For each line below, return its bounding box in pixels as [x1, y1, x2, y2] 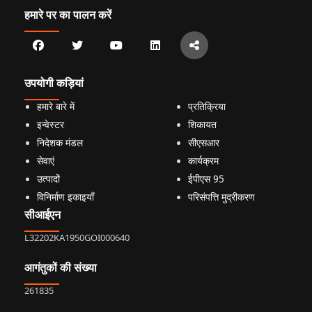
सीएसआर [187, 136, 219, 149]
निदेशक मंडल [37, 136, 83, 149]
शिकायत [187, 118, 217, 131]
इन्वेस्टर [37, 118, 64, 131]
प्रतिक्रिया [187, 100, 226, 113]
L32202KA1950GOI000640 [24, 231, 130, 244]
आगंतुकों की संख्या [24, 259, 97, 275]
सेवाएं [37, 154, 54, 167]
